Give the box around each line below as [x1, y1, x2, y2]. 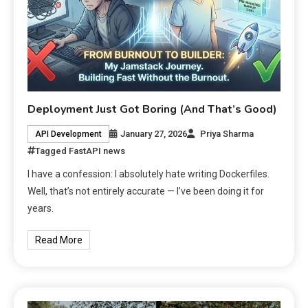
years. [27, 203, 54, 214]
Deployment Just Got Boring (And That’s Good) [27, 102, 278, 118]
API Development [35, 129, 102, 140]
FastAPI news [69, 146, 126, 157]
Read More [35, 234, 83, 246]
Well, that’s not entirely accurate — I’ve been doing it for [27, 186, 265, 197]
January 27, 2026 [120, 129, 188, 140]
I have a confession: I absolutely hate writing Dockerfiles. [27, 168, 270, 180]
